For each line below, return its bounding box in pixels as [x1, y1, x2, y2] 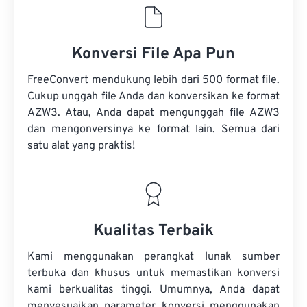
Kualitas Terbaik [93, 221, 214, 241]
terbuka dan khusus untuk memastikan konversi [27, 267, 280, 280]
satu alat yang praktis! [27, 139, 135, 153]
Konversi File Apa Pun [72, 45, 235, 64]
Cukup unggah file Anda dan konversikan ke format [27, 90, 280, 103]
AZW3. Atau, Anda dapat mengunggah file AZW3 [27, 106, 280, 120]
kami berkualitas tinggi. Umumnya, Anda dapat [27, 283, 280, 297]
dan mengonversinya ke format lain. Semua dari [27, 123, 280, 136]
